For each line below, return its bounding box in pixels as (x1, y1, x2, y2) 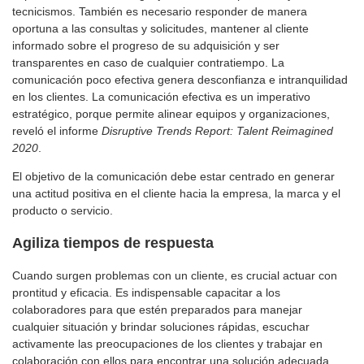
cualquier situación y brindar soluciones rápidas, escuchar (12, 320, 310, 334)
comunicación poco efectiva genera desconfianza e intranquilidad (12, 73, 348, 87)
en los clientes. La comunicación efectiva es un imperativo (12, 90, 310, 104)
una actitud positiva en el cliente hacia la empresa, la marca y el (12, 187, 340, 201)
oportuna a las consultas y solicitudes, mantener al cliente (12, 22, 309, 36)
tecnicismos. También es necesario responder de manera (12, 5, 307, 19)
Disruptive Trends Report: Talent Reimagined (102, 124, 333, 138)
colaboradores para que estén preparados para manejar (12, 303, 302, 317)
